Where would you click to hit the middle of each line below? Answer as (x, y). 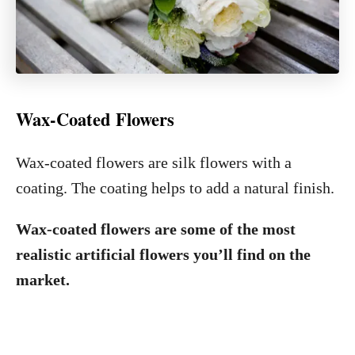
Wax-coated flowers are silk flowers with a (154, 162)
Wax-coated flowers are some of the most (156, 229)
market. (45, 280)
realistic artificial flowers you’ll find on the (163, 254)
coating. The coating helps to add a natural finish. (175, 188)
